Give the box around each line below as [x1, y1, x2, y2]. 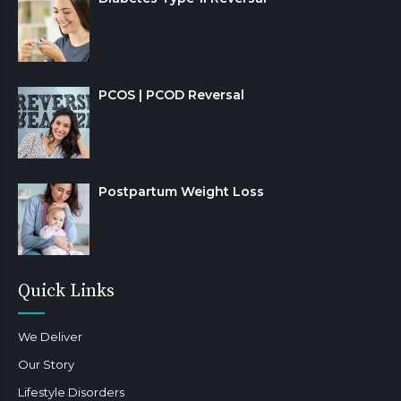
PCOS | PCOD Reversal [98, 86, 244, 103]
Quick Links [18, 279, 115, 303]
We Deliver [18, 328, 82, 344]
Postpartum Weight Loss [98, 183, 264, 200]
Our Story [18, 356, 74, 371]
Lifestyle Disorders [18, 384, 124, 399]
